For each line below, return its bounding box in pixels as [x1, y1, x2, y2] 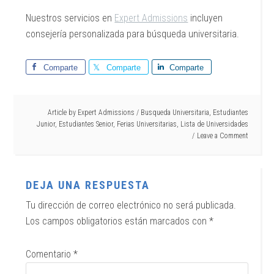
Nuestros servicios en [26, 12, 115, 24]
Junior [36, 120, 55, 128]
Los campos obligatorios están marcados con [26, 215, 210, 227]
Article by [47, 108, 78, 117]
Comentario [26, 248, 74, 260]
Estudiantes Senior [58, 120, 113, 128]
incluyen [188, 12, 223, 24]
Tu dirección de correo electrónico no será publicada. [26, 199, 237, 211]
